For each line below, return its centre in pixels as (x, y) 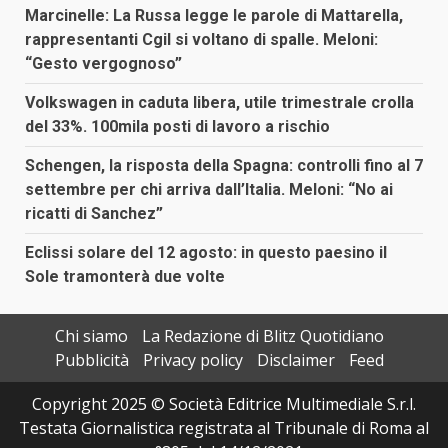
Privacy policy (192, 360)
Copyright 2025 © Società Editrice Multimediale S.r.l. (224, 404)
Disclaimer (295, 360)
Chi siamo (91, 336)
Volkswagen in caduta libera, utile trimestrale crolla (219, 103)
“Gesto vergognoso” (103, 64)
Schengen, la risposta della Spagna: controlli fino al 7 (224, 166)
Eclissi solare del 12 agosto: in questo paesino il (206, 253)
